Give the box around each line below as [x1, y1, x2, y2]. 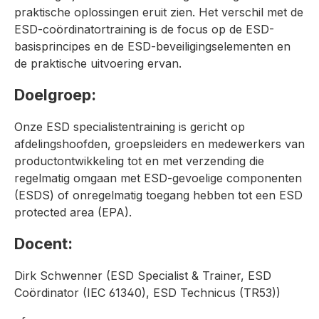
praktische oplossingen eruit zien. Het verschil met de [14, 4, 303, 19]
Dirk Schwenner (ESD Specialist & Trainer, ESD [14, 268, 271, 283]
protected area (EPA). [14, 204, 132, 219]
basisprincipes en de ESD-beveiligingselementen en [14, 38, 291, 53]
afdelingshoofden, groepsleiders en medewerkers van [14, 136, 305, 151]
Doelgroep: [14, 85, 96, 104]
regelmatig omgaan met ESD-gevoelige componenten [14, 170, 302, 185]
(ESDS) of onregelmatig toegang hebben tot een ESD [14, 187, 303, 202]
